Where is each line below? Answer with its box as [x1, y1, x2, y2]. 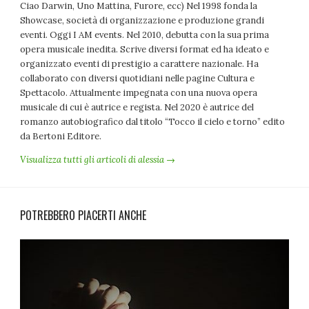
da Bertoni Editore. [20, 130, 102, 143]
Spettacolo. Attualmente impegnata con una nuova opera [20, 87, 258, 99]
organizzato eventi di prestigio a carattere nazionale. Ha [20, 58, 259, 70]
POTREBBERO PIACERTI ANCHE [20, 207, 147, 224]
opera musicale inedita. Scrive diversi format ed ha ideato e [20, 43, 270, 56]
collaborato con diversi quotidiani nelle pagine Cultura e [20, 72, 255, 85]
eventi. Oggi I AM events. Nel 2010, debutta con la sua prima [20, 29, 270, 41]
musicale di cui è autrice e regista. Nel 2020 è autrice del [20, 101, 255, 114]
